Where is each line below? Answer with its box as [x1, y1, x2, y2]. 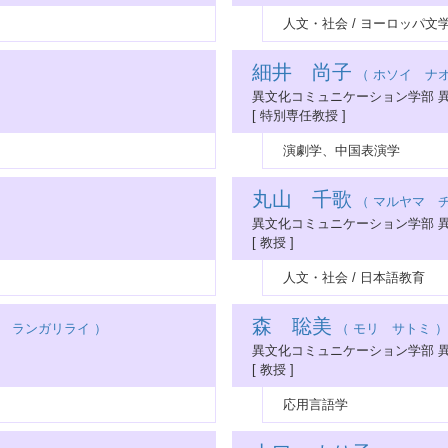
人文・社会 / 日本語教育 [283, 270, 425, 285]
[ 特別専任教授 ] [252, 108, 346, 123]
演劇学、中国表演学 [283, 143, 400, 158]
